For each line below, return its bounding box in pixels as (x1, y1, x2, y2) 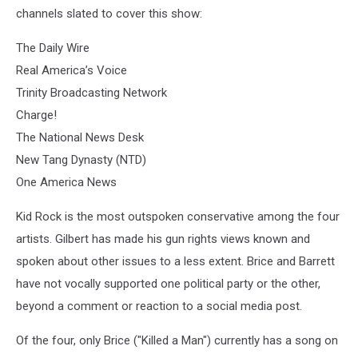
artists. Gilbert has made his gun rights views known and (16, 232, 310, 247)
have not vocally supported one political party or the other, (16, 276, 320, 292)
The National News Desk (16, 130, 144, 145)
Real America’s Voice (16, 63, 127, 78)
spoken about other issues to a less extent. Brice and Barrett (16, 254, 335, 269)
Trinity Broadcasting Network (16, 86, 167, 101)
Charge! (16, 108, 57, 123)
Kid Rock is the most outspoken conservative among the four (16, 209, 340, 225)
